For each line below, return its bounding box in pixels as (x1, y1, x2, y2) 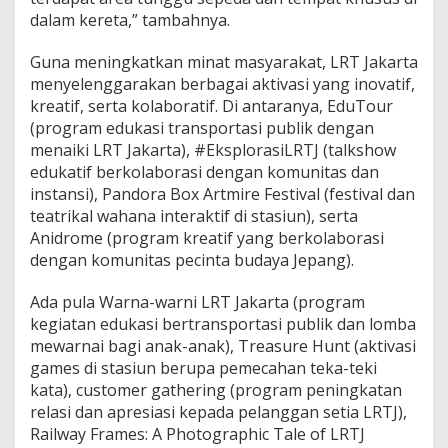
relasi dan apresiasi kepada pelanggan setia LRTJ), (30, 401, 407, 424)
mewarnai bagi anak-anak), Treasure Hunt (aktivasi (30, 335, 416, 358)
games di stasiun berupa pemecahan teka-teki (30, 357, 377, 380)
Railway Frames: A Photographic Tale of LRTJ (30, 423, 365, 446)
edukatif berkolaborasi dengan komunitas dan (30, 161, 379, 184)
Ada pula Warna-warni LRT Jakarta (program (30, 291, 365, 314)
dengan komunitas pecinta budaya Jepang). (30, 249, 354, 272)
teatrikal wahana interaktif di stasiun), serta (30, 205, 358, 228)
